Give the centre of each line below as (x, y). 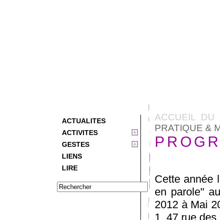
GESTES (76, 144)
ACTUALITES (84, 121)
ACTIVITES (80, 133)
